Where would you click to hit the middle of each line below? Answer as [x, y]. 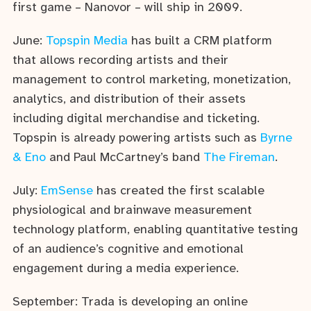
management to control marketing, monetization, [152, 80]
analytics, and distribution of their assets [129, 99]
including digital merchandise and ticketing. [136, 119]
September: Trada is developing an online [130, 302]
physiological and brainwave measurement [132, 210]
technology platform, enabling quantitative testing [155, 230]
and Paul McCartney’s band [125, 158]
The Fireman [239, 158]
